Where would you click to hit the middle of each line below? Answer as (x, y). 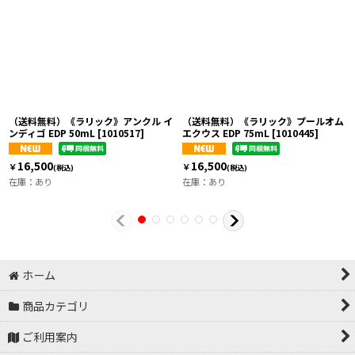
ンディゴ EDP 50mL (52, 132)
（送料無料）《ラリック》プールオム (263, 120)
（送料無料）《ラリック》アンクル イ (91, 120)
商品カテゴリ (56, 305)
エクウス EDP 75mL (226, 132)
